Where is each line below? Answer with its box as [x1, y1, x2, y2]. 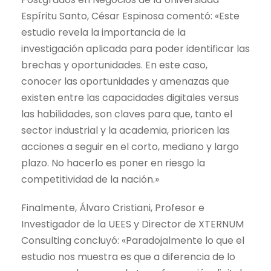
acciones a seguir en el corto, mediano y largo [21, 140, 239, 154]
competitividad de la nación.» [21, 172, 159, 187]
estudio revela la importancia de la [21, 25, 186, 40]
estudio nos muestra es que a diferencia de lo [21, 250, 235, 264]
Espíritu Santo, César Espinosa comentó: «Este [21, 9, 240, 24]
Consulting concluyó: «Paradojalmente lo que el [21, 233, 244, 248]
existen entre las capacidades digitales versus [21, 91, 239, 105]
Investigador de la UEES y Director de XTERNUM [21, 217, 244, 232]
